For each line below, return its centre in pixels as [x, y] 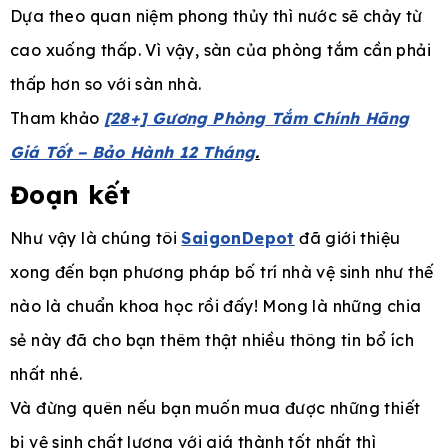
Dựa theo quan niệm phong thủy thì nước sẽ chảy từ [216, 16]
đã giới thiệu [347, 238]
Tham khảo [57, 118]
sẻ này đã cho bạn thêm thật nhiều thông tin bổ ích [212, 340]
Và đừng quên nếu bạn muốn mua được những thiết [215, 408]
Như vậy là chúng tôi [96, 238]
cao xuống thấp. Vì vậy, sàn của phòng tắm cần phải [220, 50]
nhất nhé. [46, 374]
